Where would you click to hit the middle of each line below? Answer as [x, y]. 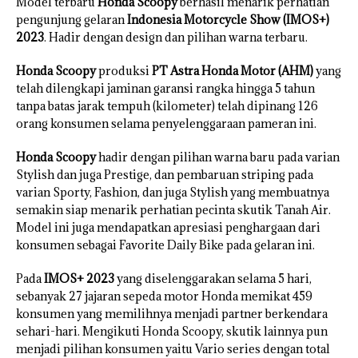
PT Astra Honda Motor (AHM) [233, 71]
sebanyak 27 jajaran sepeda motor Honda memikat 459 [164, 296]
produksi [124, 71]
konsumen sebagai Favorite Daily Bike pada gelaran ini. [165, 245]
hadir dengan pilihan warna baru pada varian [218, 157]
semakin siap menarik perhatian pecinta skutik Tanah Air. [173, 210]
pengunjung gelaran [72, 20]
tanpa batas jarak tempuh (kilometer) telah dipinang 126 [167, 106]
